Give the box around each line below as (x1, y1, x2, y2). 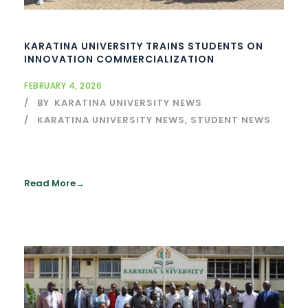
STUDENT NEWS (190, 113, 271, 127)
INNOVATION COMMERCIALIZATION (24, 52, 214, 67)
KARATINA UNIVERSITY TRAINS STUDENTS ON (24, 39, 263, 54)
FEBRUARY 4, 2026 (24, 80, 102, 92)
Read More (24, 177, 76, 190)
